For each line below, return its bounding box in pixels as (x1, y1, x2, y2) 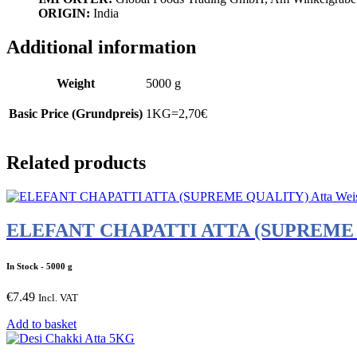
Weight (57, 76, 95, 90)
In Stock (6, 261, 38, 271)
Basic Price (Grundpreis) (9, 106, 143, 120)
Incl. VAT (38, 292, 78, 304)
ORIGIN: (38, 6, 90, 20)
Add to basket (6, 317, 76, 331)
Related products (6, 151, 146, 173)
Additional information (6, 36, 196, 57)
